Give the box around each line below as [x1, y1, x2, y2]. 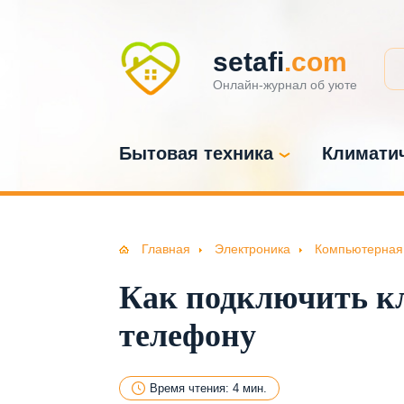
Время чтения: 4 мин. [150, 381, 267, 396]
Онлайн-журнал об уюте [213, 77, 357, 92]
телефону [119, 317, 256, 354]
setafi [213, 46, 284, 77]
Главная [142, 242, 190, 257]
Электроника [215, 242, 290, 257]
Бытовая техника [119, 143, 273, 164]
